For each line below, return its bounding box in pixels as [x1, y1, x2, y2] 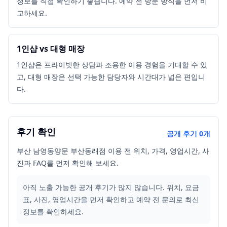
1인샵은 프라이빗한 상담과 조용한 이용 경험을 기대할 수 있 [17, 59, 207, 69]
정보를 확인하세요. [23, 206, 84, 216]
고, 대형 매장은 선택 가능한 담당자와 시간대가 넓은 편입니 [17, 71, 205, 82]
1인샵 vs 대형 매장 [17, 43, 85, 54]
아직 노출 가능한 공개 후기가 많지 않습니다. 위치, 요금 [23, 182, 199, 192]
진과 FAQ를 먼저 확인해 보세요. [17, 158, 119, 168]
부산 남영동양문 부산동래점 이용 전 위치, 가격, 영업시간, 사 [17, 145, 209, 156]
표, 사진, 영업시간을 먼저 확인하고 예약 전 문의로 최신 [23, 194, 199, 204]
